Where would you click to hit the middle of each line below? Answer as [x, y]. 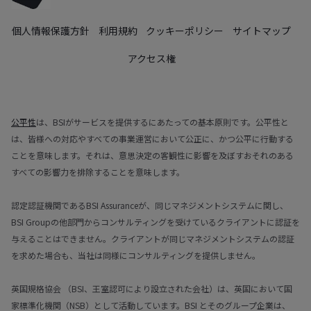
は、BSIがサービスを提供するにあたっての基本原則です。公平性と [162, 121]
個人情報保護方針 [50, 30]
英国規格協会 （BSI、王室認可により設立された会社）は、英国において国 [152, 288]
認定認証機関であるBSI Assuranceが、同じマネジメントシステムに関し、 [150, 205]
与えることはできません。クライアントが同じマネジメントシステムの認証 [153, 238]
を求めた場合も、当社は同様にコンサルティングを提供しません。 [136, 255]
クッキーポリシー [185, 30]
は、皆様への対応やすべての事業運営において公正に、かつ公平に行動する [152, 138]
